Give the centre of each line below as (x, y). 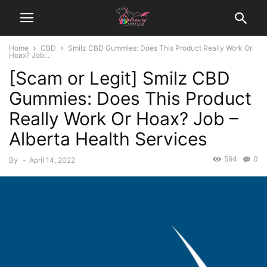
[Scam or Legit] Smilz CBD (119, 78)
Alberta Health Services (108, 139)
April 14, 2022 (52, 160)
